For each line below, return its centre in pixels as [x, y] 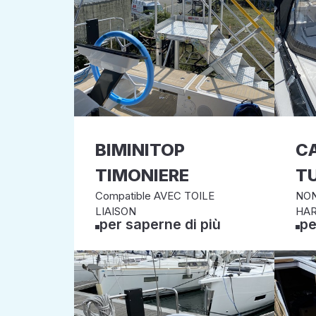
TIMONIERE [142, 175]
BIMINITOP [140, 150]
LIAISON [116, 211]
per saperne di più [160, 224]
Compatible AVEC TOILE [155, 196]
